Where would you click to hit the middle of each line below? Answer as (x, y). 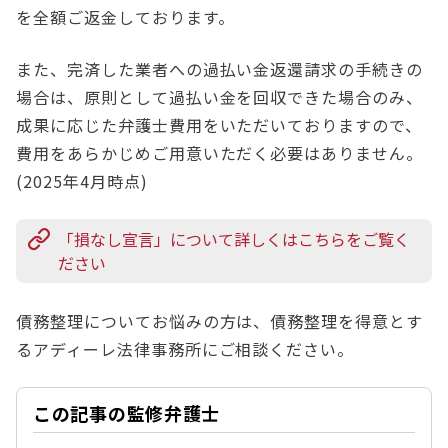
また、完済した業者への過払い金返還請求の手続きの (220, 69)
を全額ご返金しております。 (128, 17)
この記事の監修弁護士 (127, 413)
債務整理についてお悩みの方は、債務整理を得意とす (220, 321)
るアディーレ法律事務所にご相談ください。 (188, 349)
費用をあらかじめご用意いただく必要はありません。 (220, 153)
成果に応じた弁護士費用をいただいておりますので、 (219, 125)
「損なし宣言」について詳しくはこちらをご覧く (234, 239)
